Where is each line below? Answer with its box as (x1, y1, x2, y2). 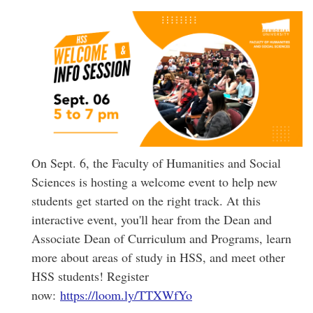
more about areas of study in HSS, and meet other (31, 249, 285, 266)
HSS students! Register (31, 268, 149, 285)
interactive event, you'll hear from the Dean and (31, 211, 272, 228)
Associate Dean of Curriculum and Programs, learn (31, 230, 291, 247)
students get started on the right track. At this (31, 192, 261, 210)
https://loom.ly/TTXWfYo (60, 286, 192, 304)
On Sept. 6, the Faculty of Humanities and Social (31, 154, 281, 172)
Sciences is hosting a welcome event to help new (31, 173, 277, 191)
